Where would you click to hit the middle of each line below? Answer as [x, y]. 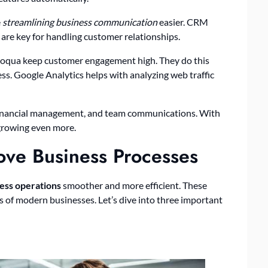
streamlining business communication [80, 22]
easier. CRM [183, 22]
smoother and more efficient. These [134, 185]
